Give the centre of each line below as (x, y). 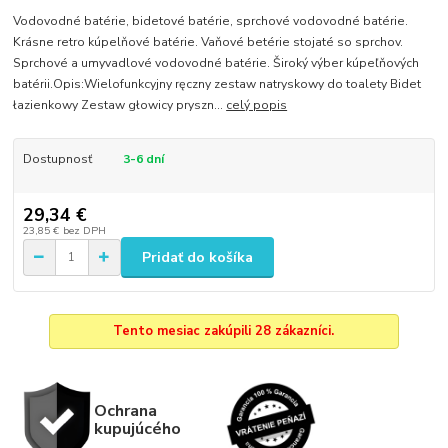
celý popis (257, 104)
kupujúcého (137, 429)
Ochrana (125, 411)
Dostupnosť (57, 158)
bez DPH (84, 231)
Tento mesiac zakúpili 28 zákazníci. (224, 331)
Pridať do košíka (197, 257)
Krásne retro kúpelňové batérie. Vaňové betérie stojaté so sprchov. (208, 41)
